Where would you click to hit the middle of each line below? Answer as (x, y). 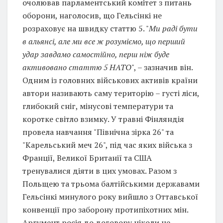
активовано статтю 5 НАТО (77, 67)
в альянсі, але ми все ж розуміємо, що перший (104, 41)
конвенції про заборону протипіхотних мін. (105, 209)
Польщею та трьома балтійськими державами (111, 183)
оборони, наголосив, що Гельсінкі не (92, 15)
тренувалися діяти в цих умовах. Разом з (100, 170)
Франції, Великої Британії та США (87, 158)
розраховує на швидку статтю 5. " (86, 28)
